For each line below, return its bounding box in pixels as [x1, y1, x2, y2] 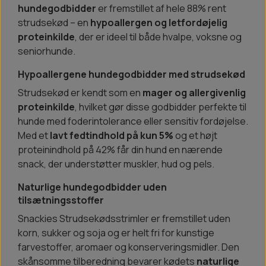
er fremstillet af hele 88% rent [96, 2, 226, 15]
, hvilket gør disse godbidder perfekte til [75, 100, 246, 114]
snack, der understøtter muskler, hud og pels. [18, 157, 214, 171]
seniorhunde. [18, 45, 75, 58]
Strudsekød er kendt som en [18, 86, 142, 100]
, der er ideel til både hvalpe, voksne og [75, 30, 242, 44]
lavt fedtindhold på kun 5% [50, 129, 173, 142]
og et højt [173, 129, 217, 142]
